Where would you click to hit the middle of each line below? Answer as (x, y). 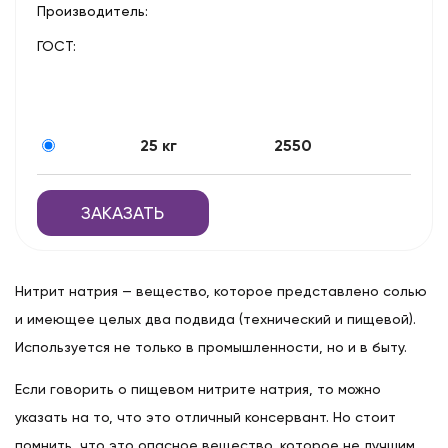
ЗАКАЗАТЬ (123, 212)
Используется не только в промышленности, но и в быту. (211, 347)
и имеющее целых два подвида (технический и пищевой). (215, 319)
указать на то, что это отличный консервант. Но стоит (205, 417)
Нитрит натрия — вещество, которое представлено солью (221, 291)
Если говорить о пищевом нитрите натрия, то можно (198, 389)
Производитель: (92, 10)
